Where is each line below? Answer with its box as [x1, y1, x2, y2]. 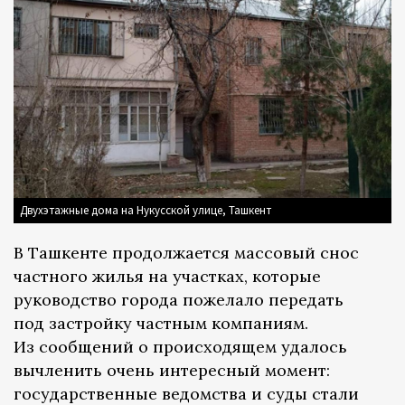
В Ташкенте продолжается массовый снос [14, 242, 359, 264]
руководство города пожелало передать [14, 289, 344, 311]
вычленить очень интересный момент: [14, 360, 330, 381]
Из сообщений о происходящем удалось [14, 336, 347, 358]
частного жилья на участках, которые [14, 266, 321, 287]
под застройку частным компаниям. [14, 313, 308, 334]
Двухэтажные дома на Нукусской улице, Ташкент [20, 202, 271, 219]
